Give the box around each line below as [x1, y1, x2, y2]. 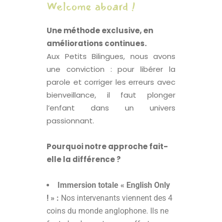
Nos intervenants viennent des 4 [59, 193, 172, 203]
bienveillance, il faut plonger [47, 90, 175, 101]
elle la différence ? [47, 154, 121, 165]
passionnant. [47, 115, 94, 126]
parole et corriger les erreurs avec [47, 77, 175, 88]
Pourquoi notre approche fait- [47, 141, 168, 152]
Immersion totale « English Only [57, 180, 170, 190]
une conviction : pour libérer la [47, 64, 175, 75]
